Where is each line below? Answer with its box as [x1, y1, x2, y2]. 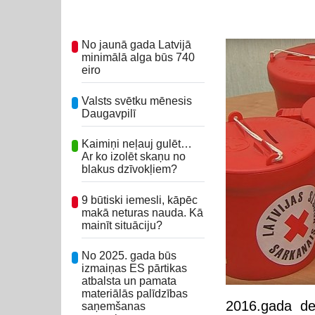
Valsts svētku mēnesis [82, 94, 192, 107]
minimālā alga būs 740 [82, 51, 195, 63]
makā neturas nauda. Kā [82, 206, 203, 219]
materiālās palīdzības [82, 288, 188, 300]
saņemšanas [82, 300, 146, 313]
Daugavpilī [82, 107, 136, 120]
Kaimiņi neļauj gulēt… [82, 138, 192, 150]
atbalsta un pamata [82, 275, 176, 288]
